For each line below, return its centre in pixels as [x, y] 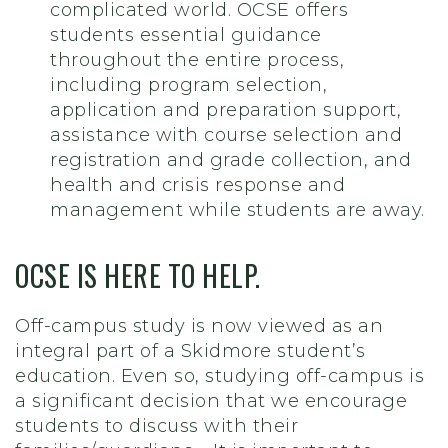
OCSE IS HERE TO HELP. [138, 276]
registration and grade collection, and [230, 160]
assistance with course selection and [226, 135]
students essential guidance [186, 35]
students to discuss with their [156, 426]
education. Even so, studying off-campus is [219, 376]
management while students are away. [237, 210]
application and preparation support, [225, 110]
